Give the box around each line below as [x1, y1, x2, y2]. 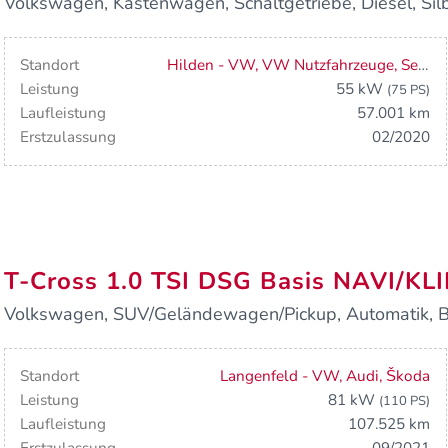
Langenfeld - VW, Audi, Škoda [220, 366, 431, 387]
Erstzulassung [20, 127, 117, 148]
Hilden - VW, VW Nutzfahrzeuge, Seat [417, 55, 429, 76]
